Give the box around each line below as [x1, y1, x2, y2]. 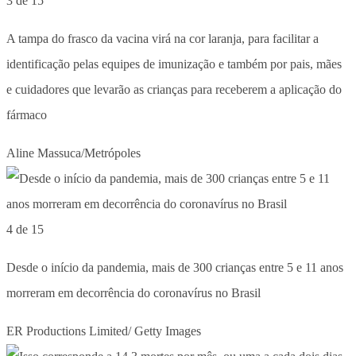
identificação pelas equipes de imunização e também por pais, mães [6, 56, 342, 71]
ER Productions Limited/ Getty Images [6, 323, 201, 338]
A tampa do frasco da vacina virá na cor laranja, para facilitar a [6, 31, 319, 45]
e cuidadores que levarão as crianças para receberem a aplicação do [6, 82, 342, 96]
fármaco [6, 107, 47, 122]
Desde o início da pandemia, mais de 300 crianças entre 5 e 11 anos [6, 260, 343, 274]
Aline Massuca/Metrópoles [6, 145, 141, 160]
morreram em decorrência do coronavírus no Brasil [6, 285, 261, 300]
